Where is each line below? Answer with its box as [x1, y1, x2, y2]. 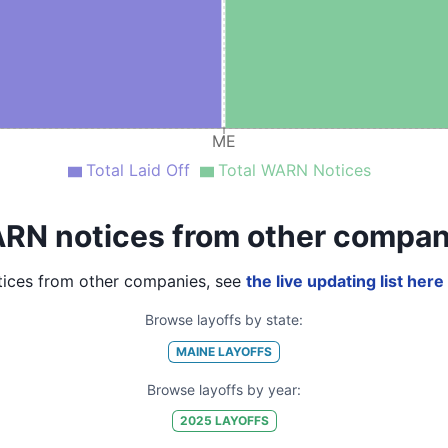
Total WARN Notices [217, 160, 371, 180]
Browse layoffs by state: [145, 311, 303, 328]
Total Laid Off [85, 160, 190, 180]
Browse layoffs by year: [147, 380, 301, 398]
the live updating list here [245, 271, 444, 291]
